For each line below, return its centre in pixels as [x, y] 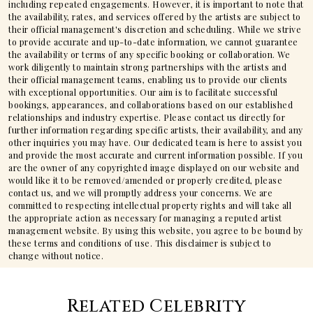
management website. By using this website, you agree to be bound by [156, 230]
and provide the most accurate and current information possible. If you [155, 155]
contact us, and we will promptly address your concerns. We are [140, 192]
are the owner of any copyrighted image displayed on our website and [154, 167]
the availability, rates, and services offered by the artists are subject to [155, 16]
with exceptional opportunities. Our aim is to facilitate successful [143, 92]
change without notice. [56, 255]
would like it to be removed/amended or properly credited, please [145, 180]
